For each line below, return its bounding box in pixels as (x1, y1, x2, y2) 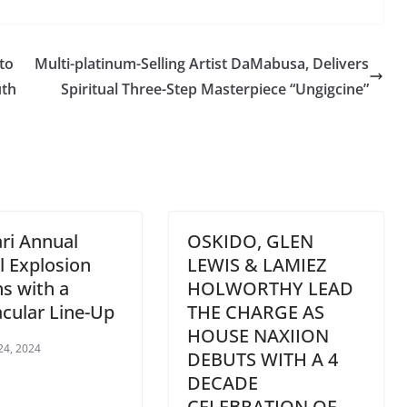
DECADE (187, 371, 258, 396)
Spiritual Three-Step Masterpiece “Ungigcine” (61, 79, 369, 100)
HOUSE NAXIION (187, 323, 329, 349)
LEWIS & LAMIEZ (187, 253, 326, 278)
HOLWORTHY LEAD (187, 276, 353, 302)
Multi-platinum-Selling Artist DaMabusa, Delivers (35, 54, 369, 74)
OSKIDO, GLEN (187, 229, 313, 254)
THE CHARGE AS (187, 300, 324, 325)
